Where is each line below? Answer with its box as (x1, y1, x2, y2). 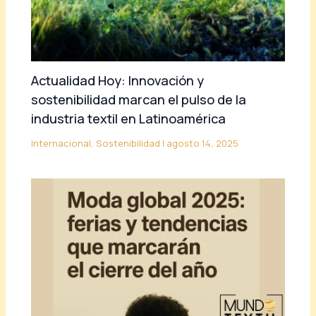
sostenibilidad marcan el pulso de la (31, 91, 247, 109)
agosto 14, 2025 (166, 137, 239, 150)
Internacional (31, 137, 92, 150)
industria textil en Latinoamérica (31, 110, 226, 128)
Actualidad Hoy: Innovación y (31, 72, 205, 90)
